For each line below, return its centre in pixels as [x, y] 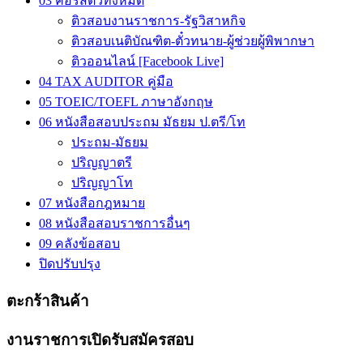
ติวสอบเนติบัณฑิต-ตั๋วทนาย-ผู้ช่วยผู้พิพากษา [193, 41]
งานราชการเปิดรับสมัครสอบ [100, 340]
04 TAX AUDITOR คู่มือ [106, 82]
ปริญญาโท [102, 183]
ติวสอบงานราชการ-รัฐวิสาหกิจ [158, 21]
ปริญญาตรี [102, 163]
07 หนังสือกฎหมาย [92, 203]
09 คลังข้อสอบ [79, 244]
